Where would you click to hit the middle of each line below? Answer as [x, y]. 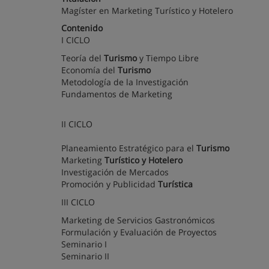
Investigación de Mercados [116, 172]
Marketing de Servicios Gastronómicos [138, 220]
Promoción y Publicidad [110, 184]
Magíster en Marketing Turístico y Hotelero [147, 11]
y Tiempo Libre [168, 58]
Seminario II [85, 256]
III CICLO [78, 202]
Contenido [82, 28]
